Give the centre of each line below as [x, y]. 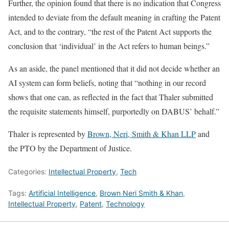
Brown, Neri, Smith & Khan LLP [142, 134]
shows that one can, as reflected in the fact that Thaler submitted [111, 97]
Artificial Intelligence [62, 193]
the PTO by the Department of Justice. [70, 148]
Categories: [28, 172]
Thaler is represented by [48, 134]
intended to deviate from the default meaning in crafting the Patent [114, 17]
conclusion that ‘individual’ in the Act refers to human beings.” [109, 46]
